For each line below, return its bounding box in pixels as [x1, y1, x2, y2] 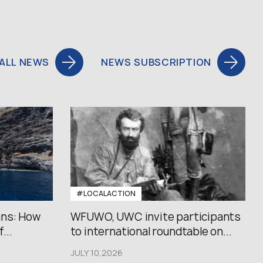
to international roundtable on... [70, 224, 232, 239]
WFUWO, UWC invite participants [70, 210, 241, 224]
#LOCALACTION [76, 188, 136, 198]
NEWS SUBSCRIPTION [101, 56, 211, 69]
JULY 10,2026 [70, 247, 123, 258]
